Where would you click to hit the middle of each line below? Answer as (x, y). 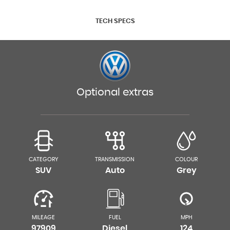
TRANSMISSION (115, 159)
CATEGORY (43, 159)
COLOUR (187, 159)
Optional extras (115, 92)
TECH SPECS (115, 21)
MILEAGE (44, 217)
